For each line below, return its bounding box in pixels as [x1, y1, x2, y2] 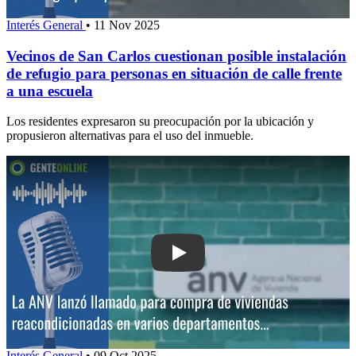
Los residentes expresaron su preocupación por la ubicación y [6, 114, 314, 129]
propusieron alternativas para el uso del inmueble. [6, 129, 253, 143]
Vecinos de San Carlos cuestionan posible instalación [6, 47, 346, 64]
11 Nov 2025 [94, 17, 160, 32]
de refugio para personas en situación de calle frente [6, 64, 342, 82]
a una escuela [6, 82, 93, 99]
